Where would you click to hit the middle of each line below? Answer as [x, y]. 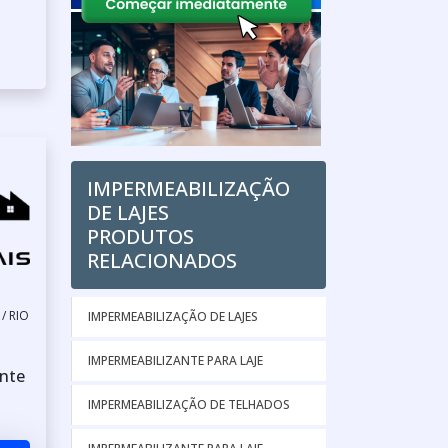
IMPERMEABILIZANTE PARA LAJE [175, 360]
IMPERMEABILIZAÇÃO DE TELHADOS [189, 404]
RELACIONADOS [162, 260]
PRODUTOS [140, 236]
